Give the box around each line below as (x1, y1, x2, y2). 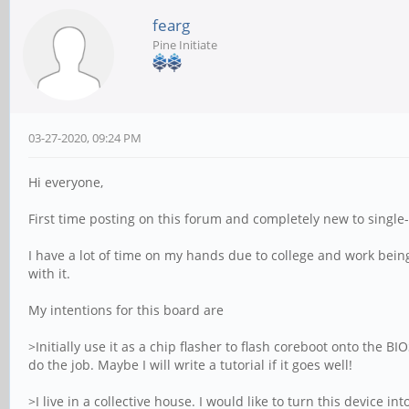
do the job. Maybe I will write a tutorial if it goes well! (28, 356, 352, 373)
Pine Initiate (152, 37, 217, 53)
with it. (28, 265, 70, 282)
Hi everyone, (28, 173, 103, 191)
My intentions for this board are (28, 301, 224, 319)
